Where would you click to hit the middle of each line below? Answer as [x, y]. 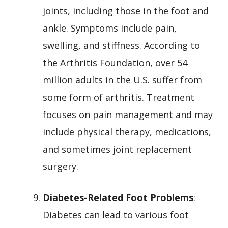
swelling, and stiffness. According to [121, 45]
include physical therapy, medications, [127, 132]
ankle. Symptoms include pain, [110, 28]
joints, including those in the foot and [126, 10]
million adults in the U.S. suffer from [122, 80]
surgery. [61, 166]
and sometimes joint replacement [117, 149]
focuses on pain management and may [128, 114]
